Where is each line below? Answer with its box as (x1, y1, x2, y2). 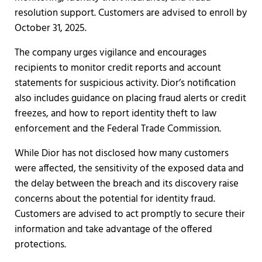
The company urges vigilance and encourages (14, 45, 206, 61)
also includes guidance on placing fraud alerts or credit (14, 91, 246, 106)
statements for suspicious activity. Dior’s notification (14, 75, 236, 91)
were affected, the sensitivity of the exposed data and (14, 161, 244, 177)
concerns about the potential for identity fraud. (14, 191, 215, 207)
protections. (14, 237, 66, 253)
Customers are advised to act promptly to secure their (14, 206, 245, 222)
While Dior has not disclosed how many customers (14, 146, 229, 161)
